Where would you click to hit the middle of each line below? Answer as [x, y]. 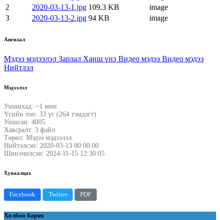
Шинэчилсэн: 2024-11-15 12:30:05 [54, 153]
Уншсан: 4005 [25, 122]
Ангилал [14, 39]
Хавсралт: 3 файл [29, 130]
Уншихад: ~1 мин [30, 106]
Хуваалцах [18, 173]
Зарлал [71, 58]
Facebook [23, 195]
